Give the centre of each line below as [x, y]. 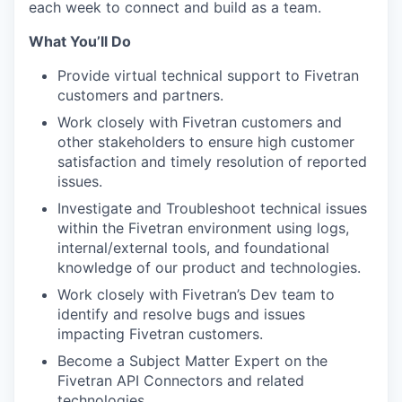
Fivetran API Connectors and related [181, 380]
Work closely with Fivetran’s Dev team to [196, 294]
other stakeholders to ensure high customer [206, 142]
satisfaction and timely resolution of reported [212, 162]
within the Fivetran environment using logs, [203, 228]
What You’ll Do [80, 41]
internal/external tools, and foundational [193, 248]
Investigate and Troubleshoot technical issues [212, 208]
